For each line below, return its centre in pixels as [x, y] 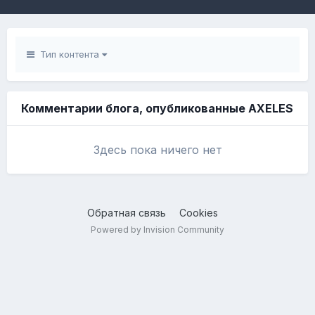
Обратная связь [126, 213]
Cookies [198, 213]
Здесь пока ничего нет [157, 150]
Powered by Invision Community [157, 230]
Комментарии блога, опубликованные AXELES [157, 108]
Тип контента [68, 54]
